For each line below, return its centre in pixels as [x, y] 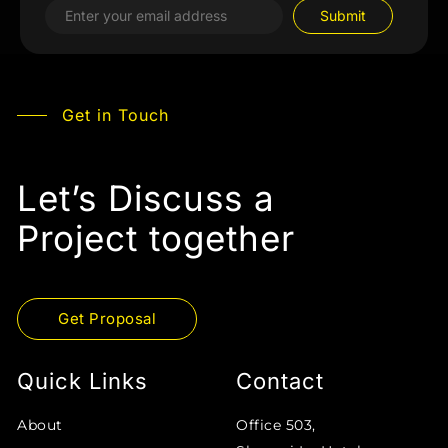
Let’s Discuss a [146, 197]
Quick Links [82, 380]
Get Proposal [107, 318]
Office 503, [276, 424]
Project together [156, 237]
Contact [280, 380]
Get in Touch [115, 114]
